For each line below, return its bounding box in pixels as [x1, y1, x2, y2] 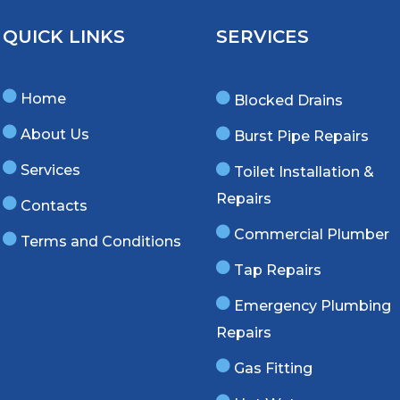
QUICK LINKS [3, 26, 126, 47]
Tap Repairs [233, 262, 321, 279]
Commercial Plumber [233, 226, 389, 243]
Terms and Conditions [21, 233, 182, 250]
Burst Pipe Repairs [233, 128, 369, 145]
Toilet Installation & [233, 163, 374, 180]
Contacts [21, 197, 88, 214]
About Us [21, 126, 90, 143]
